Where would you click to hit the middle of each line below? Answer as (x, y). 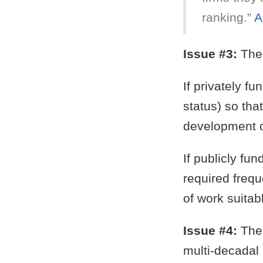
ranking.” (228, 18)
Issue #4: (210, 230)
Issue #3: (210, 53)
